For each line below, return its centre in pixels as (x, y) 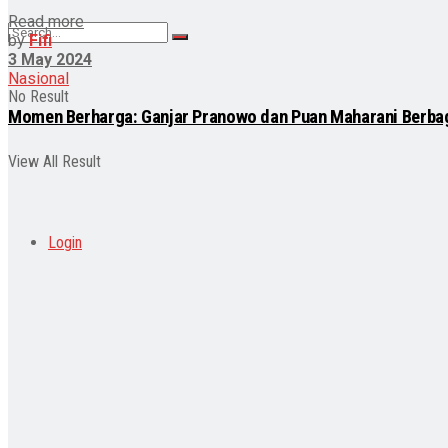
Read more (46, 21)
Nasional (38, 78)
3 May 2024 (50, 59)
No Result (38, 96)
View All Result (54, 161)
